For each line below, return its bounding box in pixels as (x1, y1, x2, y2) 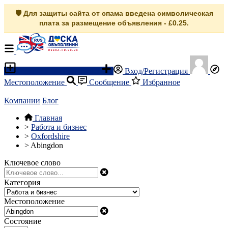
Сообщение (87, 78, 131, 87)
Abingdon (31, 141, 63, 150)
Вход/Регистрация (123, 67, 190, 75)
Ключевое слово (4, 158, 61, 167)
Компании (4, 96, 40, 105)
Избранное (140, 78, 180, 87)
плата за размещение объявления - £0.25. (39, 19, 189, 27)
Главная (35, 113, 62, 122)
